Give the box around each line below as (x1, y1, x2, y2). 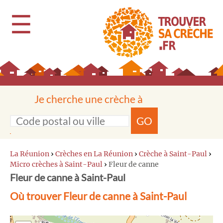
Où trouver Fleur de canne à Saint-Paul (10, 190, 187, 202)
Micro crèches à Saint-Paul (10, 160, 103, 169)
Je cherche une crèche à (34, 93, 143, 105)
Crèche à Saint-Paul (139, 149, 207, 158)
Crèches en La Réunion (55, 149, 133, 158)
